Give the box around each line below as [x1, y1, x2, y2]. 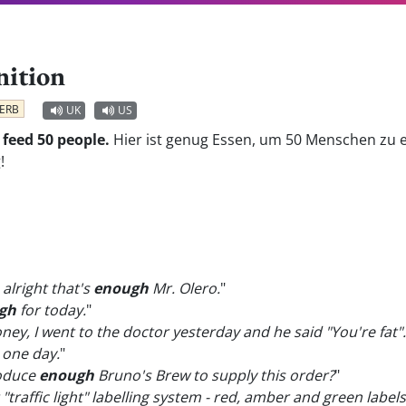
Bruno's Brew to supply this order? [94, 365, 334, 385]
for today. [16, 300, 86, 320]
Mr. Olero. [149, 278, 220, 298]
